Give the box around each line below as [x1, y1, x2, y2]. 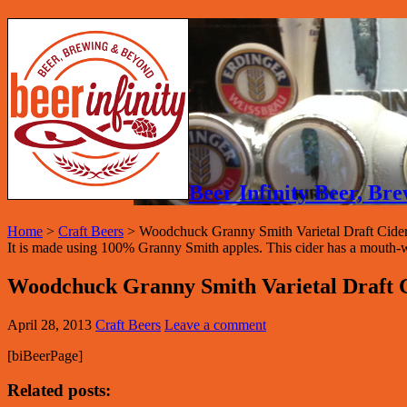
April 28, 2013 [7, 316, 92, 333]
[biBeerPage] [7, 347, 83, 363]
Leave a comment [164, 316, 266, 333]
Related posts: [7, 381, 111, 401]
